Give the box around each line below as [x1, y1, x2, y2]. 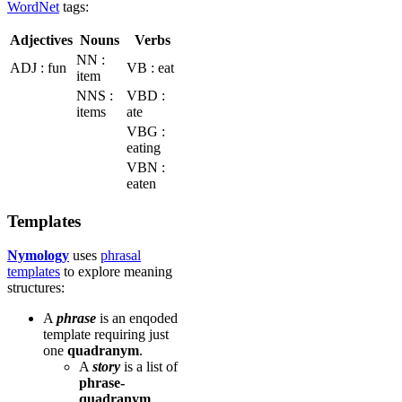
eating [127, 139, 161, 155]
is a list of [120, 359, 178, 375]
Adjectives [10, 31, 73, 48]
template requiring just [43, 327, 169, 343]
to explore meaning [60, 264, 172, 280]
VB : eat [127, 59, 174, 75]
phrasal [100, 248, 141, 264]
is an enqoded [96, 310, 178, 327]
